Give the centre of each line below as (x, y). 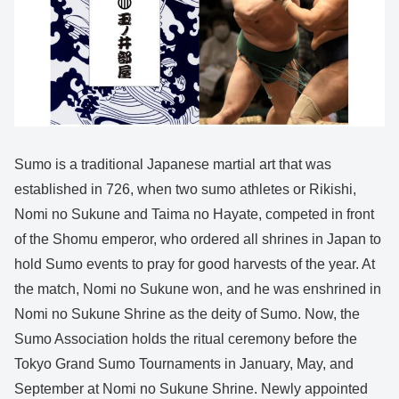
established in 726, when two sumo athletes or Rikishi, (185, 190)
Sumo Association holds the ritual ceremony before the (186, 339)
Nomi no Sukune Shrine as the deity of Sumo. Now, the (187, 314)
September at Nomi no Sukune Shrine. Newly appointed (191, 389)
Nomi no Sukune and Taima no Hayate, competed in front (194, 215)
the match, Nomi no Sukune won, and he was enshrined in (198, 289)
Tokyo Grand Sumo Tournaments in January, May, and (184, 364)
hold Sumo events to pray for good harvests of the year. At (195, 265)
